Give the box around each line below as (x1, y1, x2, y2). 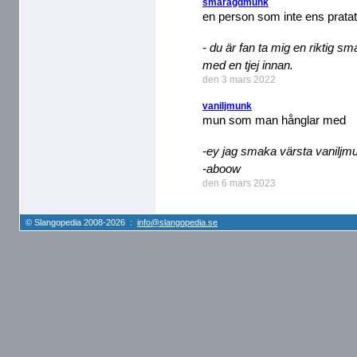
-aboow (202, 162, 241, 175)
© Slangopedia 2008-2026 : (25, 218, 137, 227)
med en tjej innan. (202, 58, 293, 72)
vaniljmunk (202, 100, 252, 112)
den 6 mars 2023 (202, 178, 276, 189)
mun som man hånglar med (202, 113, 346, 127)
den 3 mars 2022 (202, 74, 276, 85)
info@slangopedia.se (137, 218, 218, 227)
